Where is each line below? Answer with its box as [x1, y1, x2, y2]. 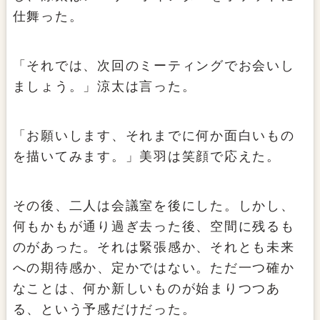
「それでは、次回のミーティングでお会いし [12, 59, 295, 74]
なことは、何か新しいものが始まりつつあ [12, 281, 281, 296]
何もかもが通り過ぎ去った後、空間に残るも [12, 219, 295, 234]
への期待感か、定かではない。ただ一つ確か [12, 261, 295, 276]
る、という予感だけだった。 [12, 302, 196, 317]
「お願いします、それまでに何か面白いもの [12, 129, 295, 144]
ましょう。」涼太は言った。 [12, 79, 196, 94]
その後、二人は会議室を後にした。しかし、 [12, 199, 295, 214]
